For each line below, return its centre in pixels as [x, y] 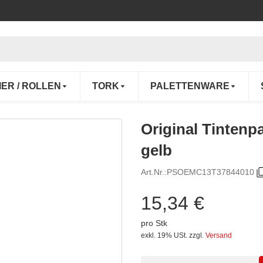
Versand [219, 235]
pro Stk [154, 223]
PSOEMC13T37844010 [210, 172]
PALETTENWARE [190, 86]
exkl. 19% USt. [164, 235]
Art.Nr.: [154, 172]
